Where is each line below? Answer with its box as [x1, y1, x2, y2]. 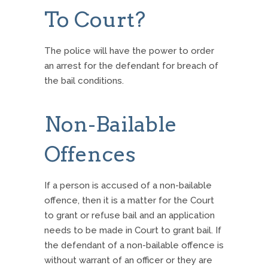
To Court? [44, 7, 145, 33]
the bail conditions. [44, 75, 124, 87]
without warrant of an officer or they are [44, 255, 212, 266]
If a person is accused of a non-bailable [44, 180, 212, 191]
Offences [44, 141, 136, 167]
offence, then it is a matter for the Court [44, 195, 214, 206]
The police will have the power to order [44, 45, 214, 57]
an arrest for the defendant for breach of [44, 60, 218, 72]
